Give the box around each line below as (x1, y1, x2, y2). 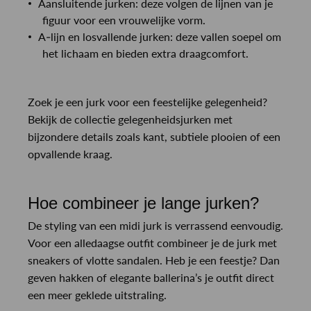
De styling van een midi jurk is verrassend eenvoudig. (28, 218, 283, 232)
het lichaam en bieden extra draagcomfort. (42, 46, 249, 60)
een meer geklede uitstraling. (28, 287, 167, 301)
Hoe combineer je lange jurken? (28, 193, 259, 212)
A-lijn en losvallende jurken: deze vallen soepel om (38, 29, 281, 43)
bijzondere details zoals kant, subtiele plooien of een (28, 129, 280, 143)
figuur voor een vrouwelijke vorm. (42, 12, 205, 26)
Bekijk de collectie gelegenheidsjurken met (28, 112, 233, 126)
